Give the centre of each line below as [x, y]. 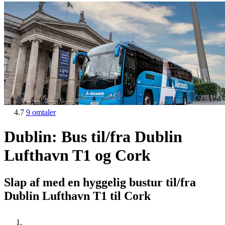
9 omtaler [41, 112]
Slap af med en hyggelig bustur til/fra [100, 182]
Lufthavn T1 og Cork [77, 155]
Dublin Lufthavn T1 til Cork [77, 196]
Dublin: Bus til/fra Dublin [93, 137]
